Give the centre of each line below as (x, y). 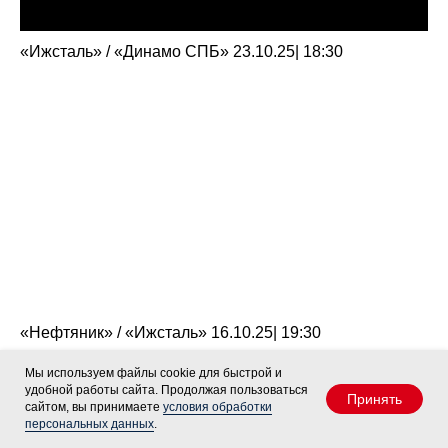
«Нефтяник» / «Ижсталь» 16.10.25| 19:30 (170, 332)
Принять (374, 398)
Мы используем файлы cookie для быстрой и (153, 373)
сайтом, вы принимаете (94, 407)
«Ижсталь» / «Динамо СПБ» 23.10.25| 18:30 (181, 51)
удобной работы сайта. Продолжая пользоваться (166, 390)
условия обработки (217, 407)
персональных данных (89, 424)
